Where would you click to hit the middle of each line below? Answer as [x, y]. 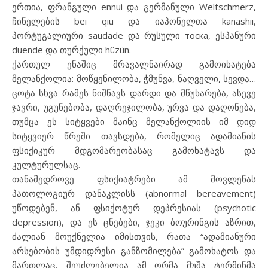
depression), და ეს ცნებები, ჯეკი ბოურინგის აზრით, [134, 222]
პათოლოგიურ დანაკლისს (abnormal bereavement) [134, 193]
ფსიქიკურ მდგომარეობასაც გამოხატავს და [134, 150]
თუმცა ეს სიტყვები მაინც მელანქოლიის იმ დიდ [134, 121]
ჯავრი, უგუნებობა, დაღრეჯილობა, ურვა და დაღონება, [134, 107]
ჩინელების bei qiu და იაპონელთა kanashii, [134, 21]
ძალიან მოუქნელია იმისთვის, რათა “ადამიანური [134, 236]
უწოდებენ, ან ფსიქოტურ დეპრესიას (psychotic [134, 208]
